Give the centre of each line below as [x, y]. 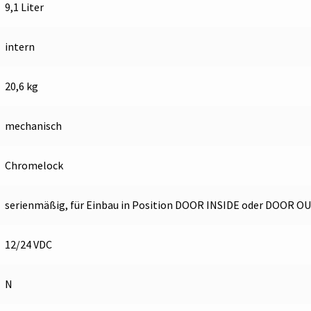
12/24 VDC [28, 245]
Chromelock [34, 166]
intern [19, 47]
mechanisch [33, 126]
